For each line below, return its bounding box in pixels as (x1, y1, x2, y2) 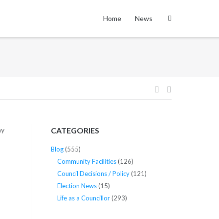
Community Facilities (57, 157, 116, 166)
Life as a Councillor (57, 194, 110, 202)
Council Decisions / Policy (57, 170, 130, 178)
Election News (57, 182, 97, 190)
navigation (153, 112, 205, 126)
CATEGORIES (50, 126, 99, 135)
